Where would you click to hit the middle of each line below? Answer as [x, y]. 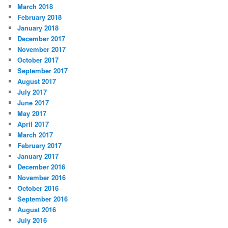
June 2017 [33, 102]
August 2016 [37, 209]
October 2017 [38, 60]
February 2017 [40, 145]
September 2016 [43, 198]
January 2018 [38, 27]
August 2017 [37, 81]
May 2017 [32, 113]
